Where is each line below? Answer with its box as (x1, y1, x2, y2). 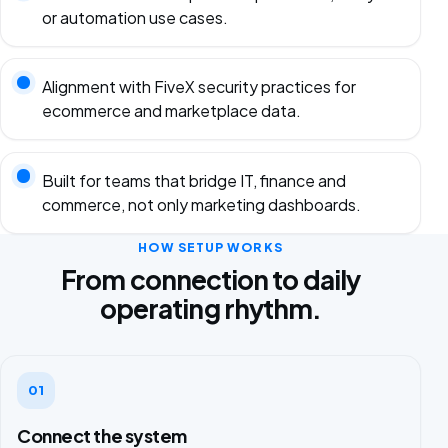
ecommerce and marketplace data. (41, 100, 301, 122)
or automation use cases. (41, 6, 228, 28)
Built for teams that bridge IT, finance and (41, 169, 346, 191)
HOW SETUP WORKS (138, 238, 283, 255)
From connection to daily (61, 262, 360, 296)
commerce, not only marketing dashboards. (41, 193, 361, 215)
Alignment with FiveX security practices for (41, 76, 356, 98)
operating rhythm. (99, 291, 322, 325)
